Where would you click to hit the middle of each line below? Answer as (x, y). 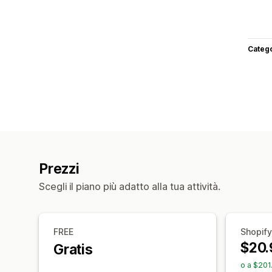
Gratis (73, 249)
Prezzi (59, 168)
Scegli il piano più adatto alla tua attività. (130, 186)
